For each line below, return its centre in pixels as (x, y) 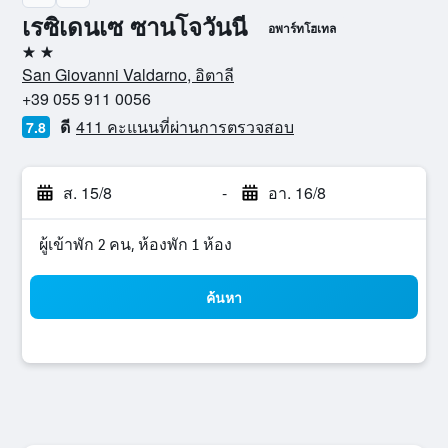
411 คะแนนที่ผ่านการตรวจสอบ (185, 126)
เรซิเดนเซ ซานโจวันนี (134, 26)
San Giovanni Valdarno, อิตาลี (128, 74)
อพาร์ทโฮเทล (302, 28)
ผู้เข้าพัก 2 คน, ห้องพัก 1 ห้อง (135, 244)
